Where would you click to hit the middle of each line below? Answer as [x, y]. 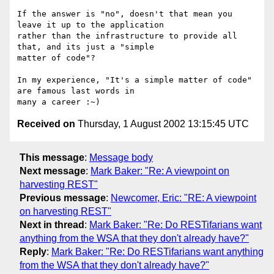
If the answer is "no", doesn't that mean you [125, 14]
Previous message [63, 198]
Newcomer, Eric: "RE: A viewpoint [183, 198]
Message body [121, 157]
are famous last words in [76, 91]
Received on [46, 124]
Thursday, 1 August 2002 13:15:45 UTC [162, 124]
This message [52, 157]
